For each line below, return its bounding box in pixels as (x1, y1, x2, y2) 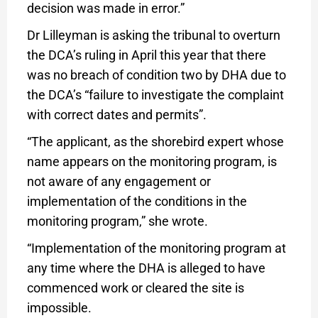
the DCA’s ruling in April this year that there (26, 47, 266, 62)
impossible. (26, 300, 92, 315)
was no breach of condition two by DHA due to (26, 67, 286, 82)
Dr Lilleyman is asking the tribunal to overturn (26, 27, 280, 43)
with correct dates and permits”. (26, 106, 207, 122)
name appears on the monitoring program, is (26, 153, 277, 169)
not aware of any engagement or (26, 173, 211, 189)
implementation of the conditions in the (26, 193, 247, 209)
